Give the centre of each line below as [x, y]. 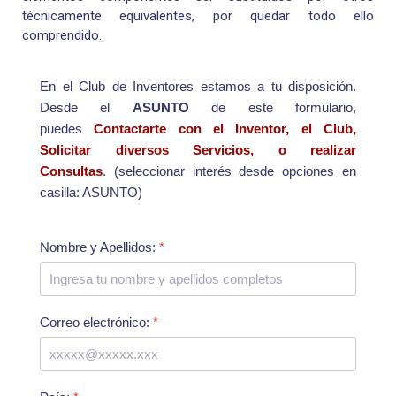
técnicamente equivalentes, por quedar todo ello [198, 16]
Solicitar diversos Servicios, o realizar [198, 150]
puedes [67, 129]
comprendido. [62, 36]
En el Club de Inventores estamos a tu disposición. [198, 87]
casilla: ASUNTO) [91, 193]
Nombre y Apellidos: [99, 247]
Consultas [71, 171]
